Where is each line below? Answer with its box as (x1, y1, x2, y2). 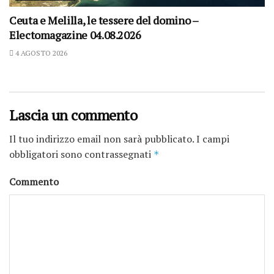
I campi (194, 132, 229, 146)
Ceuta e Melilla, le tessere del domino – (9, 13, 198, 28)
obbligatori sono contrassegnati (9, 147, 154, 161)
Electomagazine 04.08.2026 (9, 28, 141, 43)
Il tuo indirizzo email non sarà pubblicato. (9, 132, 194, 146)
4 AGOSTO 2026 (13, 48, 67, 58)
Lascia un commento (9, 105, 138, 125)
